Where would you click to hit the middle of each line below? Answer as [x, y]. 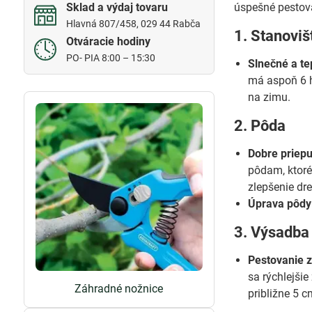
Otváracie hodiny [108, 41]
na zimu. [270, 97]
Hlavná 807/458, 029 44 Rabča [133, 24]
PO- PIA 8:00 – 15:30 [110, 58]
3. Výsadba [272, 232]
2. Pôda [260, 126]
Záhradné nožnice [119, 288]
